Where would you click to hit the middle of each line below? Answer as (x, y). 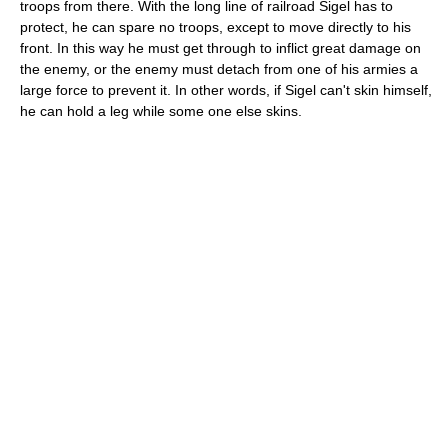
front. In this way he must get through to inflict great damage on (220, 48)
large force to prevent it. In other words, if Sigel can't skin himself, (226, 90)
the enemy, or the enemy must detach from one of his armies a (219, 69)
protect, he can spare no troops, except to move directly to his (215, 27)
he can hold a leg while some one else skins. (161, 111)
